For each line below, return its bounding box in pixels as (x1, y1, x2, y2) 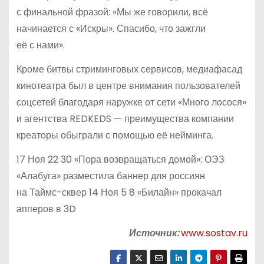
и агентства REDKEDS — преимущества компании (16, 112, 234, 126)
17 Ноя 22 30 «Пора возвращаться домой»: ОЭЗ (16, 152, 225, 166)
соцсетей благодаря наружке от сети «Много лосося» (16, 95, 246, 110)
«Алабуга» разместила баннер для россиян (16, 169, 205, 183)
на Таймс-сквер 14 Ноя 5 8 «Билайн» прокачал (16, 185, 222, 199)
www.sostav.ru (181, 226, 248, 240)
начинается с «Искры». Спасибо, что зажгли (16, 22, 206, 36)
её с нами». (16, 38, 65, 52)
